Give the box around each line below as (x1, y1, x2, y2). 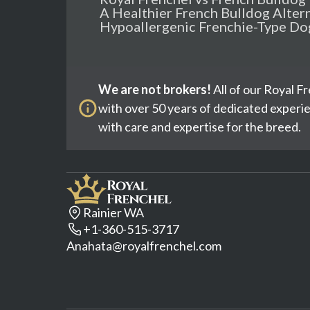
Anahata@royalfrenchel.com (66, 238, 221, 253)
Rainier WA (83, 205, 144, 220)
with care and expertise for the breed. (98, 119, 302, 134)
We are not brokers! (98, 82, 212, 97)
